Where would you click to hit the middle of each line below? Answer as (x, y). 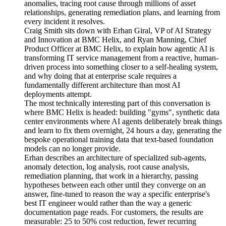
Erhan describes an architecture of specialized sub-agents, (115, 158)
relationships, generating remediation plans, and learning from (122, 13)
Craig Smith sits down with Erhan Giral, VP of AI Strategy (118, 31)
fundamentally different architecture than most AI (102, 85)
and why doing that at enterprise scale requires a (100, 76)
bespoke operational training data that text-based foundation (119, 140)
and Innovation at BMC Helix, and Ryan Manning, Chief (115, 40)
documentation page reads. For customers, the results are (114, 212)
